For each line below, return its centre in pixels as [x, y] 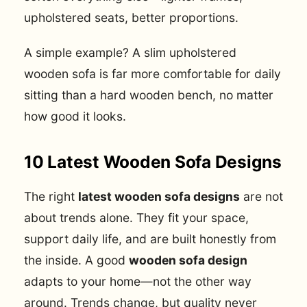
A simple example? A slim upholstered [130, 52]
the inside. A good [76, 260]
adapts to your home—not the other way [138, 281]
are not [261, 196]
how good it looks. [75, 116]
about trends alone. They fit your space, [136, 217]
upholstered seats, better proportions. [131, 18]
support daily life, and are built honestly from [150, 238]
